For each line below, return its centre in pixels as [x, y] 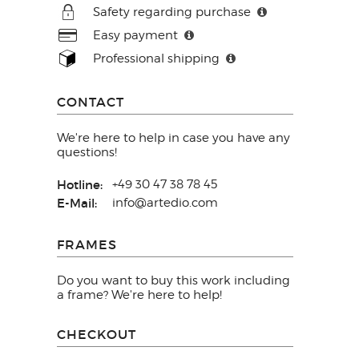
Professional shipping [158, 59]
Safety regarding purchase [173, 12]
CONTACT [91, 102]
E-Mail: [77, 204]
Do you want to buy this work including [173, 281]
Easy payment [137, 36]
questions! [87, 153]
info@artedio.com [165, 203]
